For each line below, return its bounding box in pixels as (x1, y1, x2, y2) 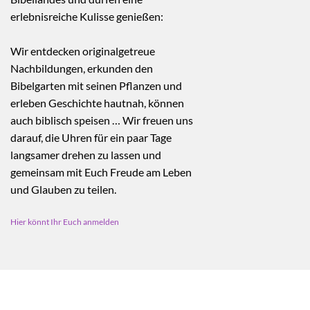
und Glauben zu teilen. (10, 182, 116, 196)
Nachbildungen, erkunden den (10, 61, 153, 75)
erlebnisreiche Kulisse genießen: (10, 9, 163, 23)
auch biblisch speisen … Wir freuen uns (10, 113, 193, 127)
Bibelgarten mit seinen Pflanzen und (10, 78, 182, 92)
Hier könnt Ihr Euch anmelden (10, 216, 119, 227)
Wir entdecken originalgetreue (10, 44, 155, 57)
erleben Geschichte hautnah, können (10, 95, 184, 109)
